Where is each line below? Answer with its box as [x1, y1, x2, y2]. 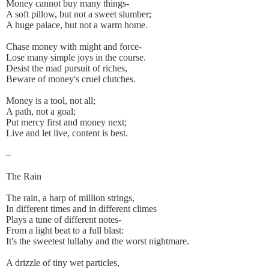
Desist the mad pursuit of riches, [6, 63, 127, 74]
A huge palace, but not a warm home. [6, 20, 148, 31]
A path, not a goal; [6, 106, 76, 117]
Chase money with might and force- [6, 41, 142, 52]
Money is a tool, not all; [6, 95, 95, 106]
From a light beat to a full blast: [6, 225, 124, 236]
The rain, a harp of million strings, [6, 193, 134, 204]
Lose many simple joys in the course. [6, 52, 146, 63]
